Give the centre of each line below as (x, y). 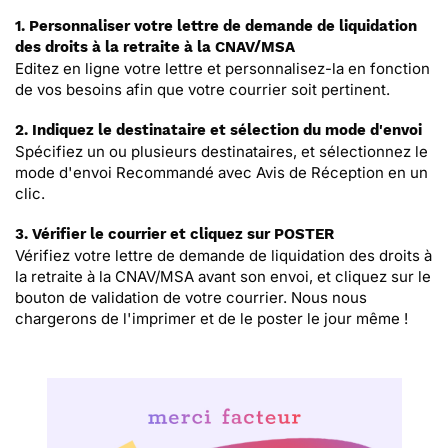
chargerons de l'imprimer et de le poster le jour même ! (211, 318)
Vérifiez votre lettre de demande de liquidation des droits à (223, 255)
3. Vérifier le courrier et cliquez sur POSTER (174, 234)
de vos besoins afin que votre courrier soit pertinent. (202, 89)
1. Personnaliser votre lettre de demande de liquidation (216, 26)
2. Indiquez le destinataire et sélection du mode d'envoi (218, 130)
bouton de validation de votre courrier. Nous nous (191, 297)
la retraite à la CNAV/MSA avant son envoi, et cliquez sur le (223, 276)
